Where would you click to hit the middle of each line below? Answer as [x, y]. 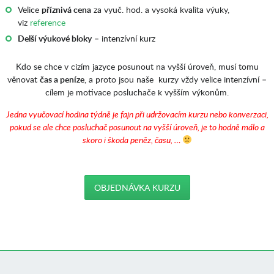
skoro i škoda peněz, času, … [132, 140]
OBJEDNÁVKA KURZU [137, 187]
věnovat [24, 79]
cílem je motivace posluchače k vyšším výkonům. [137, 92]
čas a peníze [62, 79]
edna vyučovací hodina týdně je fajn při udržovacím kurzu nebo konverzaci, [139, 114]
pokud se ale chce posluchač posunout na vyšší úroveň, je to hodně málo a [137, 127]
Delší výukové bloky [54, 38]
